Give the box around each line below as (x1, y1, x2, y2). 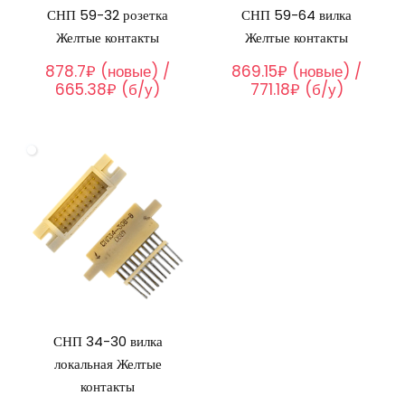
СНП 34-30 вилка (52, 332, 163, 352)
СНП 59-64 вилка (241, 5, 353, 25)
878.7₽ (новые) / (45, 61, 171, 83)
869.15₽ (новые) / (231, 61, 363, 83)
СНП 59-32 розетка (47, 5, 169, 25)
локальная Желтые (53, 354, 162, 374)
